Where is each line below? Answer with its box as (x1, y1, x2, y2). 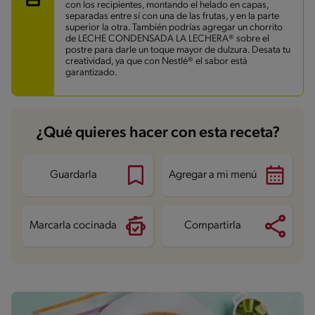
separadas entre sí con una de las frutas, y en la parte (65, 11, 279, 22)
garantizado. (65, 67, 117, 79)
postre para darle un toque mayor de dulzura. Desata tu (65, 45, 290, 56)
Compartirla (184, 220, 241, 232)
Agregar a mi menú (168, 169, 257, 181)
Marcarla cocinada (30, 220, 117, 232)
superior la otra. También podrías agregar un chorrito (65, 22, 283, 34)
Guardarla (49, 169, 97, 181)
